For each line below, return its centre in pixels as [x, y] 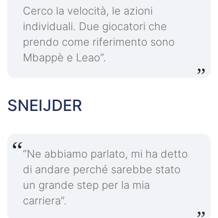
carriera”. [45, 201]
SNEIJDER [45, 106]
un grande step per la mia [86, 185]
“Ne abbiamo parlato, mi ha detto [105, 154]
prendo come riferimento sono [99, 42]
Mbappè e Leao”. [64, 58]
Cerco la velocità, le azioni [88, 11]
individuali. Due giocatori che [95, 27]
